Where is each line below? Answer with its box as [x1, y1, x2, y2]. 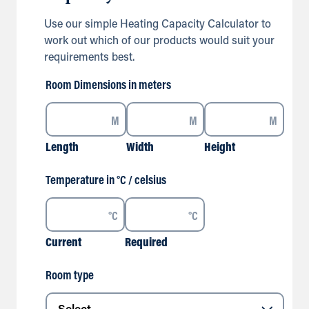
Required [125, 237, 168, 250]
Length [46, 141, 79, 154]
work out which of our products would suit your [44, 36, 275, 47]
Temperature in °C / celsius [46, 175, 166, 188]
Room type [46, 270, 94, 283]
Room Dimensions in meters [46, 79, 171, 92]
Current [46, 237, 81, 250]
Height [204, 141, 236, 154]
